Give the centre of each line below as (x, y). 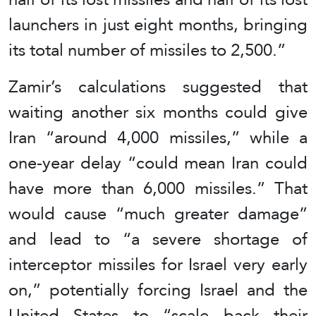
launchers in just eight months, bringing (158, 24)
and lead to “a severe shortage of (158, 238)
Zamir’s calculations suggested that (158, 86)
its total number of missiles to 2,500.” (147, 49)
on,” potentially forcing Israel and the (158, 289)
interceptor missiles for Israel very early (158, 264)
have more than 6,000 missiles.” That (158, 188)
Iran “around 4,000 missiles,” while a (158, 137)
